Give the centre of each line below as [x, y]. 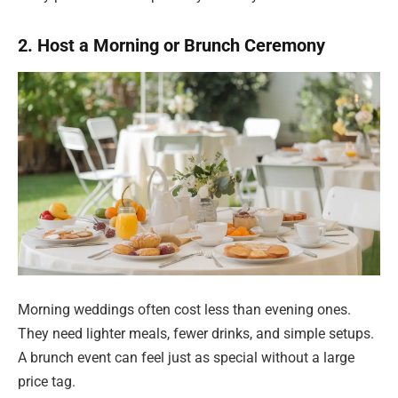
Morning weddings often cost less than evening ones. [184, 309]
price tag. [47, 381]
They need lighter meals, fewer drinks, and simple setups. [196, 333]
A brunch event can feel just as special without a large [186, 357]
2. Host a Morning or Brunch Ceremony [171, 46]
